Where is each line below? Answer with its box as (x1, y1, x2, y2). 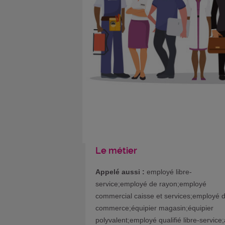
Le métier (95, 145, 137, 156)
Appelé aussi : (95, 167, 145, 176)
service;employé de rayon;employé (95, 179, 206, 188)
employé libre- (145, 167, 192, 176)
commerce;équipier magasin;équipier (95, 203, 213, 212)
